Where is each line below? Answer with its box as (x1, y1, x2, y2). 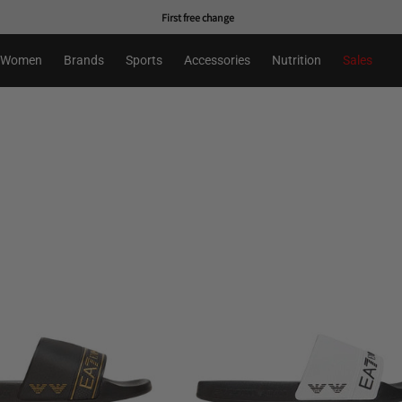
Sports (125, 53, 162, 68)
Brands (63, 53, 104, 68)
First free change (161, 10, 234, 24)
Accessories (183, 53, 250, 68)
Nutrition (271, 53, 321, 68)
